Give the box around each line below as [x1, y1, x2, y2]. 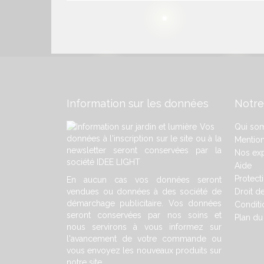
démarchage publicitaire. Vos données [67, 199, 222, 208]
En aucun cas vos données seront [67, 175, 222, 184]
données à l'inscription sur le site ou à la [67, 134, 222, 143]
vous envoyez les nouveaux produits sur [67, 246, 222, 255]
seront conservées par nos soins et [67, 210, 222, 220]
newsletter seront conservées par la [67, 146, 222, 155]
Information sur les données [67, 97, 209, 110]
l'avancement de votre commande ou [67, 234, 222, 243]
